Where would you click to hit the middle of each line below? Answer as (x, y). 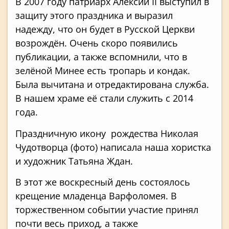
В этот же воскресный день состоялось (103, 182)
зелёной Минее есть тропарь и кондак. (103, 71)
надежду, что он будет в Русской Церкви (105, 29)
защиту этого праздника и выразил (94, 16)
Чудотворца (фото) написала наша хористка (113, 147)
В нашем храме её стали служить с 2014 (104, 98)
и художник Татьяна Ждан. (74, 161)
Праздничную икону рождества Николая (107, 133)
